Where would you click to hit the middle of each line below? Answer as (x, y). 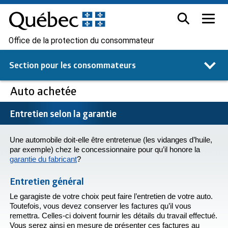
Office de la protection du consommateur (81, 41)
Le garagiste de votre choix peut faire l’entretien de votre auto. (111, 196)
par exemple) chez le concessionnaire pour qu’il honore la (105, 149)
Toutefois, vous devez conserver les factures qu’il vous (101, 206)
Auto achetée (45, 91)
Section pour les (40, 65)
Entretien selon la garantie (63, 113)
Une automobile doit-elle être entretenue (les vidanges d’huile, (111, 140)
